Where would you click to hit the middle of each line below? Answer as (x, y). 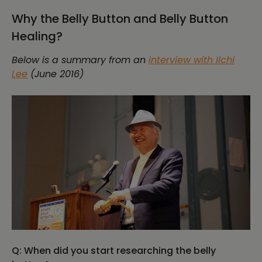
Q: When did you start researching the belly (114, 251)
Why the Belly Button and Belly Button (120, 19)
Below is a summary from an (80, 60)
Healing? (37, 37)
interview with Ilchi (192, 60)
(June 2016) (56, 74)
